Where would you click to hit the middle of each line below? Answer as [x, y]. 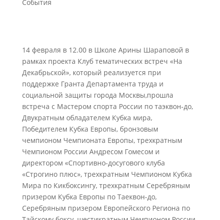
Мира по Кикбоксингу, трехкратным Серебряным [106, 185]
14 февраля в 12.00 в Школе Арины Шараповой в [105, 50]
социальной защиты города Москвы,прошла [97, 95]
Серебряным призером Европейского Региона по [106, 208]
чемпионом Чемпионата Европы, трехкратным [102, 140]
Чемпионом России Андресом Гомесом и [91, 151]
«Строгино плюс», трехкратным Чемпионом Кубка [107, 174]
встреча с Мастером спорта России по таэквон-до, [107, 106]
